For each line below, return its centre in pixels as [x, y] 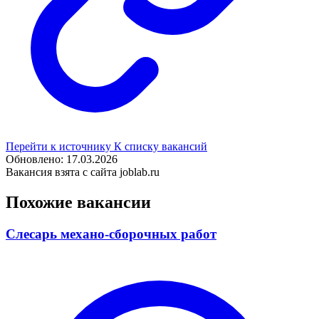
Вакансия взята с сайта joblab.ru [83, 172]
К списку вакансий [161, 146]
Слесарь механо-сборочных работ [111, 234]
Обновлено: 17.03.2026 [62, 159]
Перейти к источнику [60, 146]
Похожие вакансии [78, 202]
